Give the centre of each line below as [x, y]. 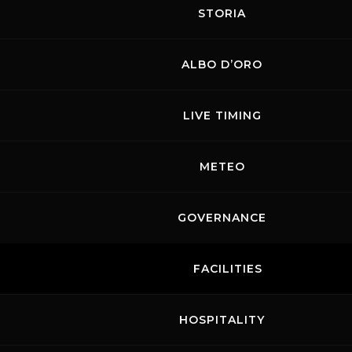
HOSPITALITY [222, 320]
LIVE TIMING [222, 115]
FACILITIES [228, 269]
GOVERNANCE [222, 218]
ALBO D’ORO [222, 64]
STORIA [222, 13]
